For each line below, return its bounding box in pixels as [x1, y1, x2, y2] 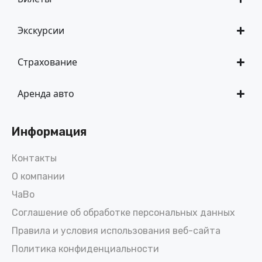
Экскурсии [18, 24, 64, 37]
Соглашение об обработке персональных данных [12, 207, 235, 218]
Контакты [12, 153, 57, 164]
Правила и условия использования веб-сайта [12, 225, 220, 236]
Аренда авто [18, 87, 74, 100]
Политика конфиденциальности [12, 243, 159, 254]
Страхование [18, 56, 77, 68]
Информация [12, 125, 87, 139]
